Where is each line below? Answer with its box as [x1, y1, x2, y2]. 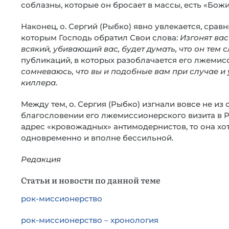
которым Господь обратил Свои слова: [21, 33, 180, 42]
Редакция [21, 154, 61, 164]
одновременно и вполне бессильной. [21, 133, 173, 143]
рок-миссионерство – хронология [21, 215, 158, 225]
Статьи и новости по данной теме [21, 174, 161, 186]
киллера [21, 78, 56, 87]
